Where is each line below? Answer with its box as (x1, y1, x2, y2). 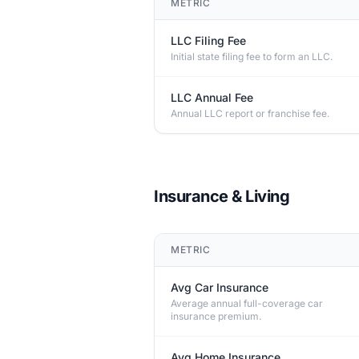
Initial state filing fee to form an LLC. (171, 50, 333, 63)
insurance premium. (171, 310, 261, 322)
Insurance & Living (154, 187, 289, 206)
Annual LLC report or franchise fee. (171, 107, 329, 119)
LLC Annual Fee (171, 91, 253, 104)
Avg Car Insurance (171, 280, 268, 294)
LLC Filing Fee (171, 34, 246, 47)
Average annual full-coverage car (171, 297, 323, 309)
